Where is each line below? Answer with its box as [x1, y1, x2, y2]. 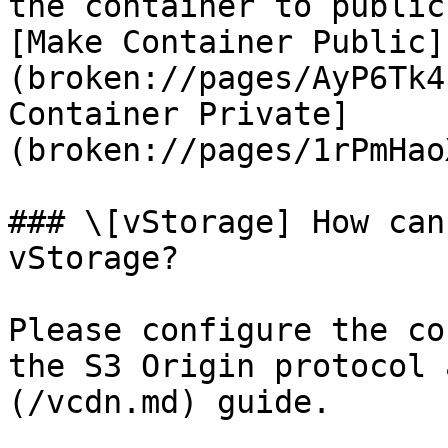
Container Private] [8, 96, 350, 132]
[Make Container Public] [8, 24, 445, 60]
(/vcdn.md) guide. [8, 384, 331, 420]
